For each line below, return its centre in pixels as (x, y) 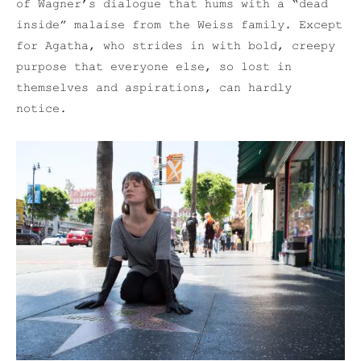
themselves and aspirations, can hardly (154, 88)
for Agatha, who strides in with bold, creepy (176, 46)
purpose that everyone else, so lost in (154, 67)
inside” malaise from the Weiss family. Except (179, 25)
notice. (41, 109)
